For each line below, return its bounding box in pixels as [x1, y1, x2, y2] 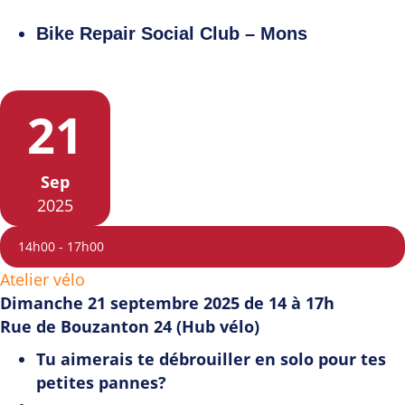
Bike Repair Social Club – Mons [36, 24, 307, 44]
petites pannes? [36, 372, 166, 394]
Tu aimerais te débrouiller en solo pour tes [36, 348, 386, 371]
